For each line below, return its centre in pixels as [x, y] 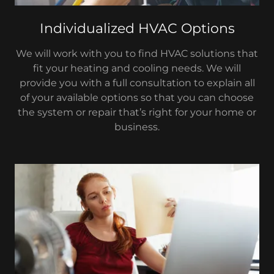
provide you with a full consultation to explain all [137, 83]
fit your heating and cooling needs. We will [137, 68]
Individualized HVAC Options [137, 28]
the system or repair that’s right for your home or [137, 112]
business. [137, 127]
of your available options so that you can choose [137, 97]
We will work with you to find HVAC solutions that [137, 53]
